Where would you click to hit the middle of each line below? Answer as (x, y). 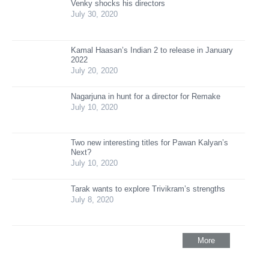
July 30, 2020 (94, 14)
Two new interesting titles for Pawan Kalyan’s (150, 142)
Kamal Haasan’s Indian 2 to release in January (152, 50)
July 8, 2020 (92, 199)
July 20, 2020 (94, 70)
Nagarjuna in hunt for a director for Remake (146, 96)
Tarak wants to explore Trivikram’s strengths (148, 189)
